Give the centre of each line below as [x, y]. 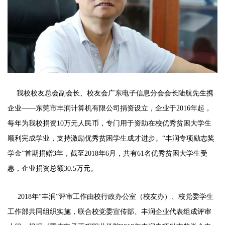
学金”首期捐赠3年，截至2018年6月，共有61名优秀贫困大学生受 [107, 153]
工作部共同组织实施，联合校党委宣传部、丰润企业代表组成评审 [109, 211]
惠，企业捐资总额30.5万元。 [52, 168]
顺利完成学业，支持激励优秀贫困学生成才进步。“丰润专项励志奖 [111, 138]
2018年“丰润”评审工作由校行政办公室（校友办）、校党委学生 [110, 196]
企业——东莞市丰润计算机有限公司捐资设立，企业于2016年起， [109, 108]
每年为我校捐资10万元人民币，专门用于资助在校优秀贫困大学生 [109, 123]
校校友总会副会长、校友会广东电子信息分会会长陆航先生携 [119, 93]
